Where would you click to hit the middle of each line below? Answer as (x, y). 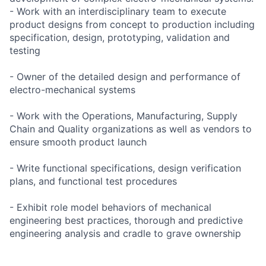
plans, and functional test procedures (93, 181)
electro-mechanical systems (72, 89)
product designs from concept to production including (132, 24)
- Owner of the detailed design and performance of (125, 76)
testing (25, 50)
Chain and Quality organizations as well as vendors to (131, 129)
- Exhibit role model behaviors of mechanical (110, 207)
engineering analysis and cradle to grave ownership (125, 233)
